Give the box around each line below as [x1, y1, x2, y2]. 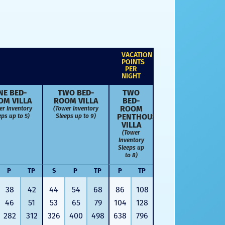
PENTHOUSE [117, 112, 161, 122]
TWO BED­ [57, 88, 94, 98]
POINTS [122, 58, 145, 67]
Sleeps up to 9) [56, 113, 96, 120]
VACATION [122, 51, 152, 60]
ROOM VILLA [54, 96, 98, 106]
